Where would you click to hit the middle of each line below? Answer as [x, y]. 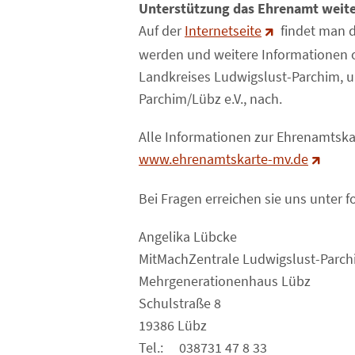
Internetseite [223, 31]
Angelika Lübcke [188, 237]
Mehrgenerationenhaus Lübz [225, 281]
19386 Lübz [173, 326]
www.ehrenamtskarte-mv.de [223, 159]
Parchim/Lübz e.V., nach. [210, 99]
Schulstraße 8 [180, 303]
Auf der [162, 31]
